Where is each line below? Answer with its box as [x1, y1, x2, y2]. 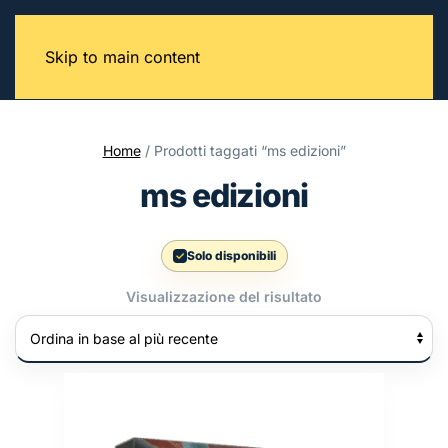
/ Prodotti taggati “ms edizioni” [140, 142, 346, 159]
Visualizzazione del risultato [126, 288, 322, 305]
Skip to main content [45, 47, 200, 67]
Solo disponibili [186, 248, 276, 263]
